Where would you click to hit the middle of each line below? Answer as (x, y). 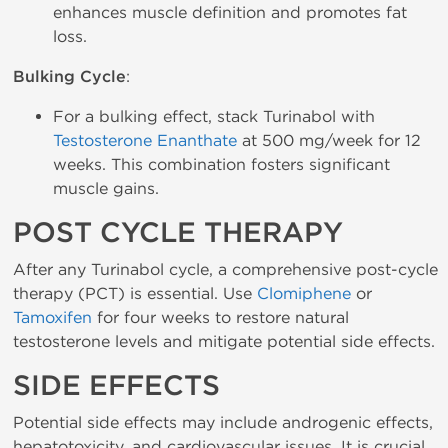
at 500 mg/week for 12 (329, 140)
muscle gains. (106, 188)
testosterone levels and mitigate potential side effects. (224, 341)
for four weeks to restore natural (220, 317)
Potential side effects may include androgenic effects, (223, 422)
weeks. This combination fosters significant (221, 164)
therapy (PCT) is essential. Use (135, 293)
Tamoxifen (52, 317)
